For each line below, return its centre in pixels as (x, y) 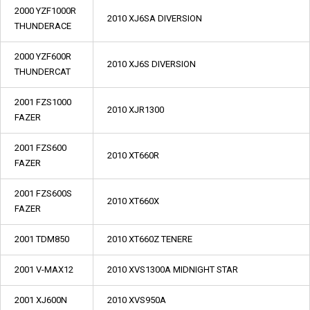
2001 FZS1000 (43, 102)
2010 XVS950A (137, 300)
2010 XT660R (133, 155)
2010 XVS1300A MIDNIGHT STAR (173, 270)
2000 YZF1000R (45, 11)
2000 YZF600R (43, 56)
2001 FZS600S (43, 193)
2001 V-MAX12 (44, 270)
